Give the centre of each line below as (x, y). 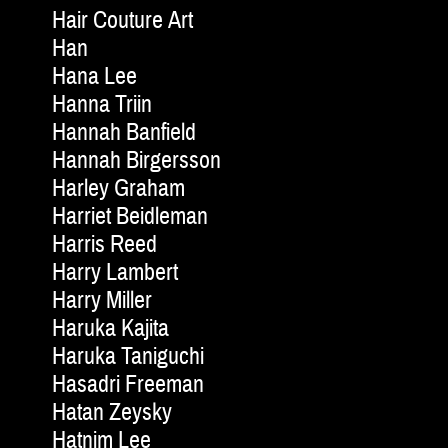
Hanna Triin (102, 105)
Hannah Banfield (124, 133)
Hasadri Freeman (128, 385)
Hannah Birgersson (136, 161)
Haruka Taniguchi (128, 357)
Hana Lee (94, 77)
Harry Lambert (115, 273)
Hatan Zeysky (112, 413)
